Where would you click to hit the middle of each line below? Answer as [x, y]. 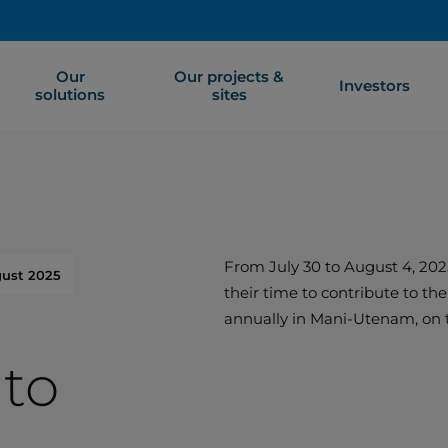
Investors [375, 85]
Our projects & [229, 76]
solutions [70, 94]
